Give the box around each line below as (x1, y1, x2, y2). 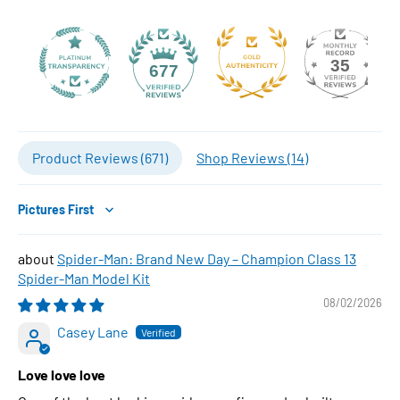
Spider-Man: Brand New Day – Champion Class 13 (57, 249, 356, 267)
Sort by (17, 208, 61, 226)
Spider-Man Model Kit (18, 269, 150, 287)
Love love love (18, 365, 105, 383)
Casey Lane (57, 322, 129, 340)
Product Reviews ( (32, 148, 145, 166)
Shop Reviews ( (196, 148, 291, 166)
